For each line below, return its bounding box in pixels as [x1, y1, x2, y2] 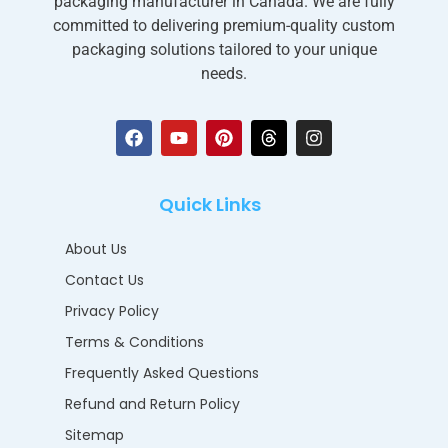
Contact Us [65, 270, 144, 291]
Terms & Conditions [65, 332, 204, 353]
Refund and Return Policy [65, 394, 240, 415]
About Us [65, 239, 127, 260]
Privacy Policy [65, 301, 159, 322]
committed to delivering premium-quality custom [53, 15, 395, 35]
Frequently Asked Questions [65, 363, 259, 384]
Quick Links [158, 192, 261, 218]
